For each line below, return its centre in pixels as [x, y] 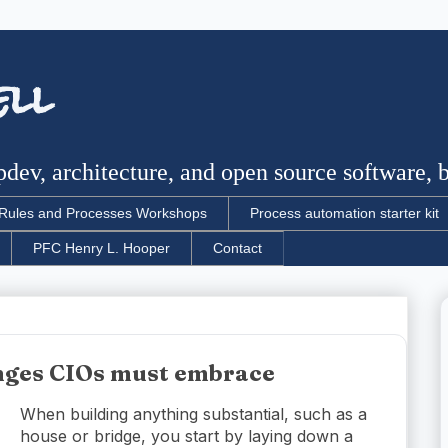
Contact [237, 248]
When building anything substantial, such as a [193, 413]
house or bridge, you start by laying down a [186, 435]
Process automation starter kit [344, 213]
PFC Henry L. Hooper [101, 248]
